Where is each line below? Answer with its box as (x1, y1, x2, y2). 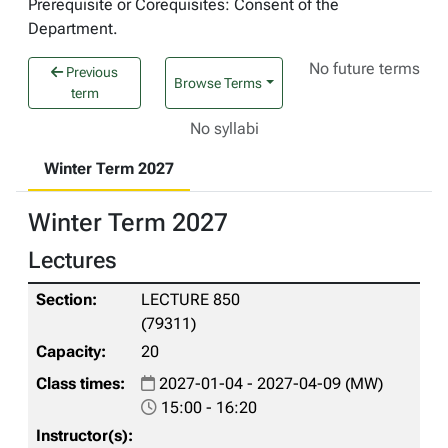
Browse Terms (174, 74, 263, 91)
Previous (63, 64, 119, 80)
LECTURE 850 (141, 290, 240, 309)
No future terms (309, 59, 421, 78)
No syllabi (189, 119, 259, 138)
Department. (28, 19, 118, 38)
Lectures (28, 246, 117, 274)
